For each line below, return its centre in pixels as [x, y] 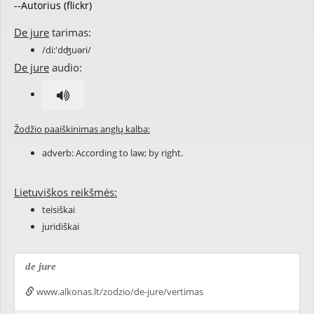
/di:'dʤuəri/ [67, 50]
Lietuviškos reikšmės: [66, 192]
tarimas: [70, 32]
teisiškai [59, 210]
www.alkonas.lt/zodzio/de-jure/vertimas [119, 292]
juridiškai [61, 226]
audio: [66, 67]
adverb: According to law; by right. [112, 153]
